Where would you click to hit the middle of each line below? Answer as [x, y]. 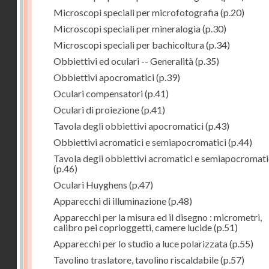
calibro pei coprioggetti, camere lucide [133, 227]
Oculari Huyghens [90, 185]
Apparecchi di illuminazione [110, 201]
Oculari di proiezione [96, 110]
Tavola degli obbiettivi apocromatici [128, 126]
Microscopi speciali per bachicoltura [129, 45]
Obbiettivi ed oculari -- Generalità [123, 61]
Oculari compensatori [98, 93]
